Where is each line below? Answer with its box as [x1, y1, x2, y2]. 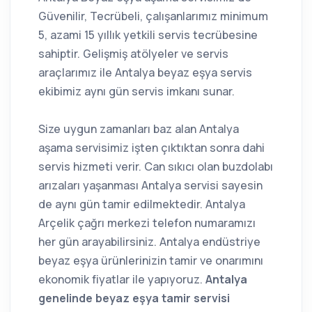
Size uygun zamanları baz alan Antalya [38, 121, 239, 137]
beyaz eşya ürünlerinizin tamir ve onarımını [38, 253, 263, 269]
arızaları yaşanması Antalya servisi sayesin [38, 178, 263, 194]
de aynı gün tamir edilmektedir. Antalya [38, 196, 245, 212]
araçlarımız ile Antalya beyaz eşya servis [38, 65, 252, 81]
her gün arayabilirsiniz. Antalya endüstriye [38, 234, 260, 250]
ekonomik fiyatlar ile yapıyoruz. [38, 272, 205, 288]
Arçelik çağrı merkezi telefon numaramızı [38, 215, 256, 231]
